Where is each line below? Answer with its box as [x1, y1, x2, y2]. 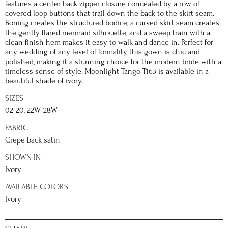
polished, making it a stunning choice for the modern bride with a [5, 57, 221, 66]
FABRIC [5, 123, 28, 132]
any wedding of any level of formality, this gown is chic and [5, 47, 200, 56]
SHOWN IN [5, 153, 41, 162]
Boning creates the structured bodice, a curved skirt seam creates [5, 18, 219, 27]
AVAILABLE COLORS [5, 182, 68, 191]
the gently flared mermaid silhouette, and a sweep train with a [5, 28, 210, 37]
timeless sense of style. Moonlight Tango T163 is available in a [5, 67, 209, 76]
